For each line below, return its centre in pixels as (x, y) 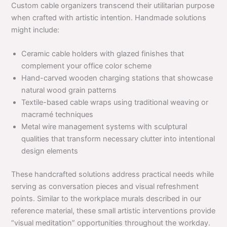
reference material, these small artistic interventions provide (113, 211)
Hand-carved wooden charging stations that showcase (117, 78)
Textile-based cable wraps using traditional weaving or (115, 103)
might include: (35, 30)
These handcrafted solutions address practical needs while (113, 175)
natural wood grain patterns (69, 90)
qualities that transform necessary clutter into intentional (118, 139)
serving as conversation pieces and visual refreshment (105, 187)
